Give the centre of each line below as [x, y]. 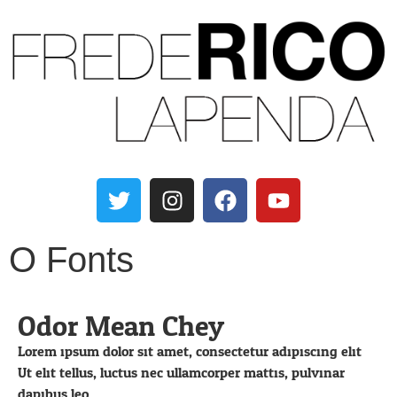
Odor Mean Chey [121, 327]
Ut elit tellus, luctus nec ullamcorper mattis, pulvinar [181, 373]
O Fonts [71, 260]
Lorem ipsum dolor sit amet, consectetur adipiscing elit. [191, 352]
